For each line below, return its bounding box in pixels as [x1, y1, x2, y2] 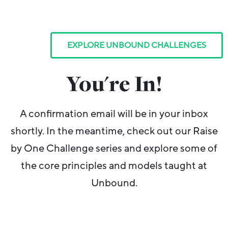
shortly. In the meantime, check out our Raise [10, 125, 218, 138]
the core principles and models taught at [21, 159, 207, 173]
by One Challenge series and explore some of [11, 142, 217, 155]
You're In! [66, 69, 162, 98]
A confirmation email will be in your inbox [20, 107, 208, 121]
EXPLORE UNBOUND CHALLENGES [67, 40, 206, 51]
